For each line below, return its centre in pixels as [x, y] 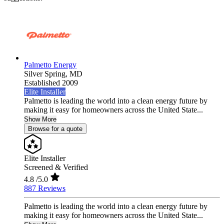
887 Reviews [45, 188]
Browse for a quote [55, 129]
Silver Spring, [47, 74]
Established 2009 [51, 83]
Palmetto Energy [50, 65]
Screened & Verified [56, 167]
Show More [40, 119]
